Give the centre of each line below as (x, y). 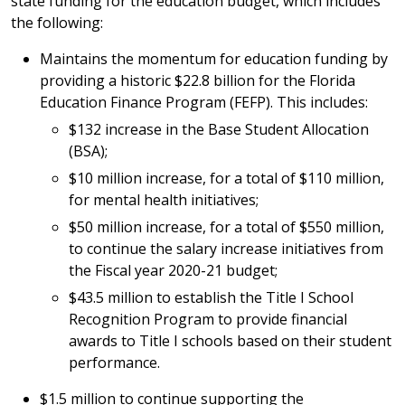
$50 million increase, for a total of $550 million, (226, 227)
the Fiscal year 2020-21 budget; (173, 270)
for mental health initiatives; (164, 200)
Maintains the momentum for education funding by (214, 59)
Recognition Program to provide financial (208, 319)
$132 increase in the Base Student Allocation (219, 129)
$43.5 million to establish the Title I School (211, 297)
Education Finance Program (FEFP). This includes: (204, 102)
